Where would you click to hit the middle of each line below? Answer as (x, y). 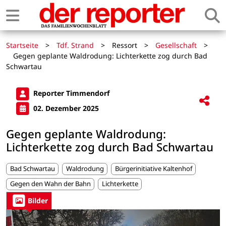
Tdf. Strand (75, 45)
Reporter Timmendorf (70, 93)
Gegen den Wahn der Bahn (50, 184)
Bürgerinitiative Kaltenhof (153, 169)
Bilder (38, 201)
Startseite (22, 45)
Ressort (125, 45)
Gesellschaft (176, 45)
